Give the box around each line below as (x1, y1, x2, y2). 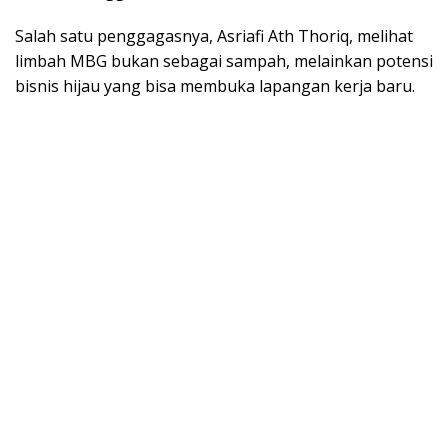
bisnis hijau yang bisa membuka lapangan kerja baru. (15, 75, 415, 98)
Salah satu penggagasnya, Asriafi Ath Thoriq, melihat (15, 25, 413, 48)
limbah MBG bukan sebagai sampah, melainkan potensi (15, 50, 433, 73)
